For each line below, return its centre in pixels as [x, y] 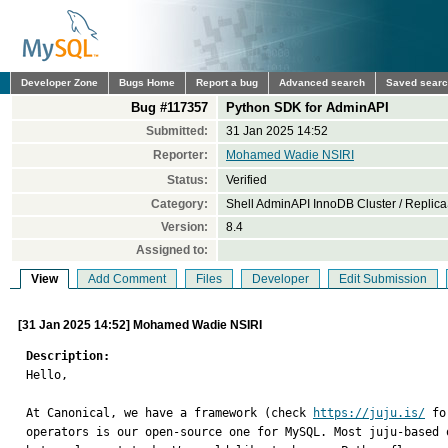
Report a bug [227, 82]
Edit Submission [383, 279]
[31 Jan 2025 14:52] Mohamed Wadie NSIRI [140, 325]
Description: [68, 356]
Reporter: [180, 155]
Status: [187, 180]
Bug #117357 [169, 107]
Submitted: [177, 131]
